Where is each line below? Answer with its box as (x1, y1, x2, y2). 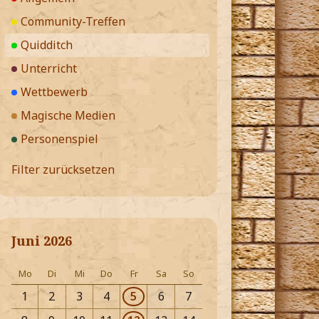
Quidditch (21, 37, 73, 53)
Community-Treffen (21, 14, 125, 30)
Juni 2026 (11, 232, 72, 250)
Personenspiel (21, 131, 98, 147)
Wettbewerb (21, 84, 88, 100)
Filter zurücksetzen (11, 162, 115, 178)
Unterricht (21, 61, 77, 77)
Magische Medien (21, 108, 115, 124)
